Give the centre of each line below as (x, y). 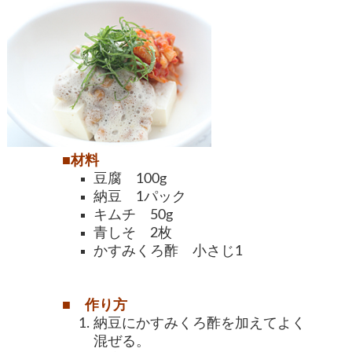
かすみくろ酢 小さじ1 (169, 251)
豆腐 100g (130, 179)
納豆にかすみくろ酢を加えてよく (200, 323)
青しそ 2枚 (133, 233)
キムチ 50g (134, 215)
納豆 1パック (140, 197)
